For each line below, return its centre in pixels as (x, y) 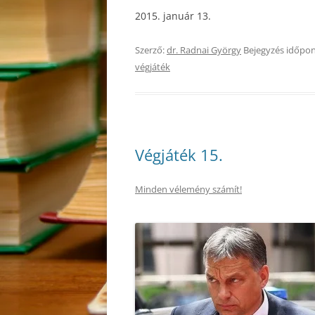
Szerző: (151, 50)
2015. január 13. (173, 16)
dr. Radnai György (204, 50)
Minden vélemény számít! (188, 189)
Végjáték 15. (179, 155)
